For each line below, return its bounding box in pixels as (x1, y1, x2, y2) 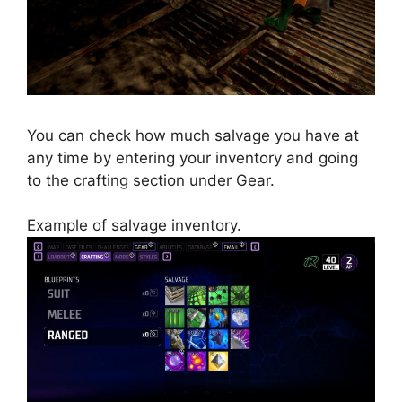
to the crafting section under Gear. (27, 170, 275, 189)
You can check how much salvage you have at (27, 126, 359, 144)
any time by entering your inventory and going (27, 148, 358, 167)
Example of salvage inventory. (27, 216, 241, 235)
